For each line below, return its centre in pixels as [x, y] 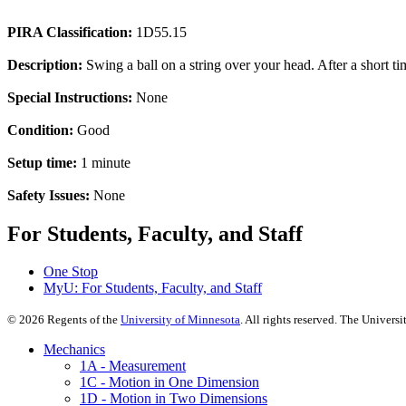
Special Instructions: [70, 97]
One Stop [71, 272]
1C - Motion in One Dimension [169, 382]
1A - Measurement [133, 366]
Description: [45, 64]
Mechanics [74, 350]
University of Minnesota [180, 320]
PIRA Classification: [70, 32]
